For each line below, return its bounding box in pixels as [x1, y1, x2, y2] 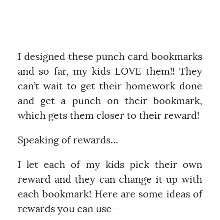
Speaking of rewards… [17, 135, 118, 145]
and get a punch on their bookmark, [17, 96, 203, 106]
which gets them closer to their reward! [17, 110, 199, 121]
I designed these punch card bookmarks [17, 52, 203, 62]
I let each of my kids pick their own [17, 160, 203, 170]
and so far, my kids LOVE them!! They [17, 66, 203, 77]
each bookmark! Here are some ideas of [17, 189, 203, 199]
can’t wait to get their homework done [17, 81, 203, 91]
